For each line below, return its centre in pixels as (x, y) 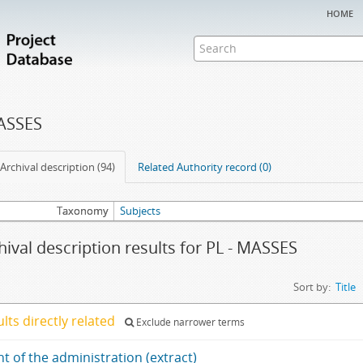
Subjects (141, 211)
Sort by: (312, 287)
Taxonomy (82, 211)
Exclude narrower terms (189, 322)
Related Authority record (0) (205, 167)
